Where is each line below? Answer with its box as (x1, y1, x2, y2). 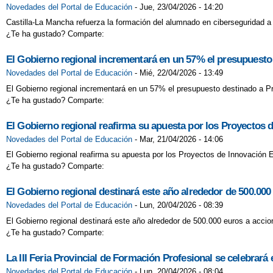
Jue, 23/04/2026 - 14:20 (140, 2, 223, 12)
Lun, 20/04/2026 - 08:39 (140, 200, 223, 210)
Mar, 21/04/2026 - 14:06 (140, 134, 223, 144)
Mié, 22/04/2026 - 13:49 (140, 68, 223, 78)
